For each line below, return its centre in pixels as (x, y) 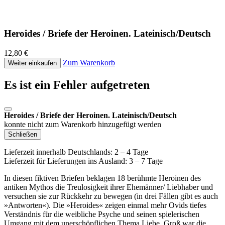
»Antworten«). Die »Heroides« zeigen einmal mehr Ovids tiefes (105, 205)
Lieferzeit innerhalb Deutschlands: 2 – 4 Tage (76, 152)
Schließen (23, 134)
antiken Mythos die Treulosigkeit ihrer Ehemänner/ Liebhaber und (108, 187)
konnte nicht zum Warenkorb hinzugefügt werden (83, 124)
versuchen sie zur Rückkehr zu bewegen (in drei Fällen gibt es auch (111, 196)
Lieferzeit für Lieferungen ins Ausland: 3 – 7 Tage (83, 161)
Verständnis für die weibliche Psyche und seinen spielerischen (102, 214)
